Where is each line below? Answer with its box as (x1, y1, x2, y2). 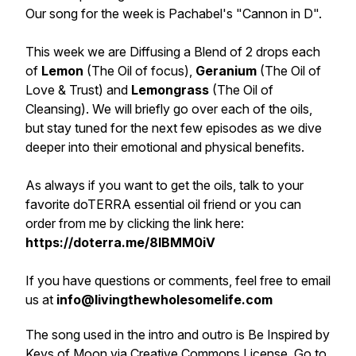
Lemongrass (131, 82, 212, 98)
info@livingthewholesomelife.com (56, 292, 273, 308)
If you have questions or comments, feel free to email (25, 273, 331, 288)
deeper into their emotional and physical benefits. (25, 139, 304, 155)
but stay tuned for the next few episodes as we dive (25, 120, 322, 136)
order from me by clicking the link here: (25, 215, 244, 231)
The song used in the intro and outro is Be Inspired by (25, 327, 330, 342)
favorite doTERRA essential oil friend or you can (25, 196, 301, 212)
